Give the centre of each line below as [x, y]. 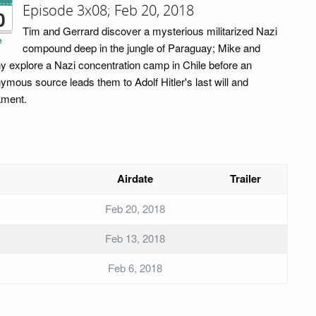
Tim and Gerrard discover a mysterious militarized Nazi [150, 31]
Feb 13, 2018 [135, 238]
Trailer [245, 178]
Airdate [135, 178]
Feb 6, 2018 [135, 268]
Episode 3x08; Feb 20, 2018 [108, 10]
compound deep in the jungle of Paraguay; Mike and [141, 48]
